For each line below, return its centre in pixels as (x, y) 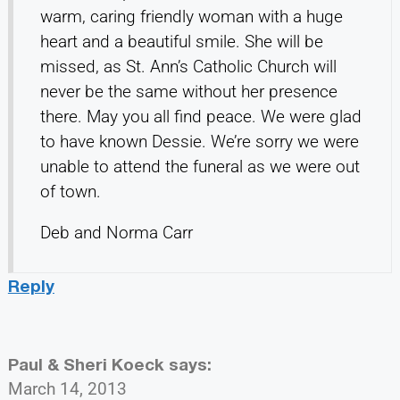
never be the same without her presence (188, 91)
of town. (70, 191)
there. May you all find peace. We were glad (200, 116)
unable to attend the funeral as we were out (200, 166)
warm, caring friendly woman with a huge (191, 16)
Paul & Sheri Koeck (86, 363)
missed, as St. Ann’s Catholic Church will (188, 66)
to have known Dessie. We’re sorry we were (199, 141)
